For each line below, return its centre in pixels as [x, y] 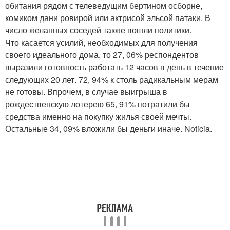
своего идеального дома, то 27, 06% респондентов [102, 55]
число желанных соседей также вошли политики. [98, 30]
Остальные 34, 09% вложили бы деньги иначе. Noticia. [109, 129]
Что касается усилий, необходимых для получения [101, 43]
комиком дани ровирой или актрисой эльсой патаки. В [108, 18]
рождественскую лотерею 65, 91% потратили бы [98, 104]
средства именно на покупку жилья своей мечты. [98, 117]
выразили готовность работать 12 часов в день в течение [114, 67]
